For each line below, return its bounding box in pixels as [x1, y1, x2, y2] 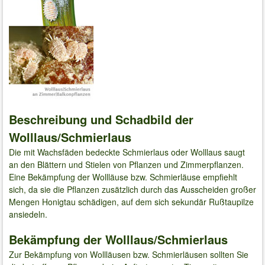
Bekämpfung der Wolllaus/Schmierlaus [9, 230, 228, 248]
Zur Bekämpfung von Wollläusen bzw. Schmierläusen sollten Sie [9, 248, 248, 260]
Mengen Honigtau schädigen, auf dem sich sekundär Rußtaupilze [9, 196, 254, 208]
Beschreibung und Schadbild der [9, 111, 193, 128]
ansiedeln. [9, 208, 47, 221]
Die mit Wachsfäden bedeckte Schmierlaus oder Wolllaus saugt [9, 146, 245, 159]
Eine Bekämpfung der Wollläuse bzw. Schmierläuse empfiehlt [9, 171, 237, 183]
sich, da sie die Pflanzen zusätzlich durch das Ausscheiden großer [9, 183, 256, 196]
